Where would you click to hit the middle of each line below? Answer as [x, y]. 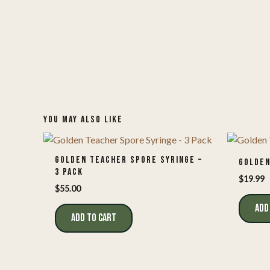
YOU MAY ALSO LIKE [83, 119]
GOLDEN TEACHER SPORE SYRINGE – [129, 160]
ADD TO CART [94, 218]
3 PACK [69, 172]
